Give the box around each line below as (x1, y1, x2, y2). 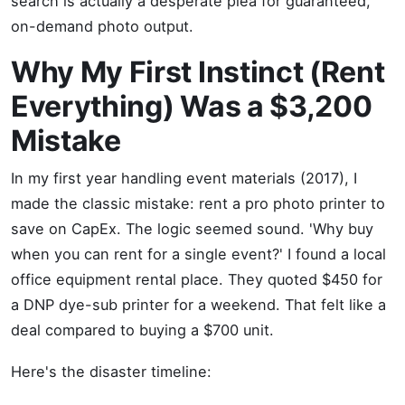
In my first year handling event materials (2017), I (11, 169, 357, 187)
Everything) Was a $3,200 (11, 89, 372, 124)
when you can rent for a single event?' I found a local (11, 245, 386, 263)
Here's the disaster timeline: (11, 363, 212, 381)
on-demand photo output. (11, 17, 193, 35)
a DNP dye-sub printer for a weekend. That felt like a (11, 296, 386, 314)
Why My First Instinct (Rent (11, 54, 385, 89)
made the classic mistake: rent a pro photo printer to (11, 194, 385, 212)
